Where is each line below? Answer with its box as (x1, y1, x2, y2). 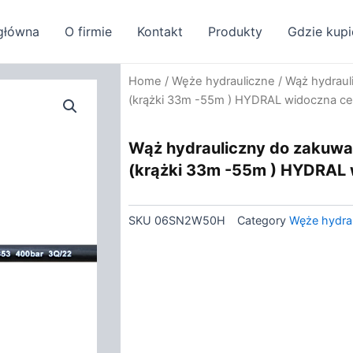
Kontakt (137, 24, 183, 39)
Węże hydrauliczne (172, 74, 275, 88)
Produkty (208, 24, 262, 39)
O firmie (65, 24, 112, 39)
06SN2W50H (154, 213, 225, 227)
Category (237, 213, 286, 227)
